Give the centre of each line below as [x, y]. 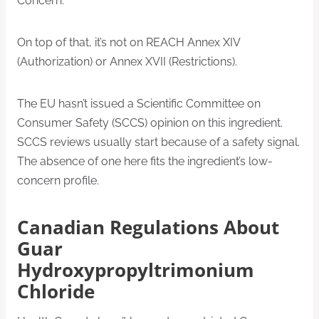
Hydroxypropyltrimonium [136, 271]
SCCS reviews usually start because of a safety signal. [158, 142]
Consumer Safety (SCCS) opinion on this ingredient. [150, 122]
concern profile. [58, 180]
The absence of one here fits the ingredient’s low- [145, 161]
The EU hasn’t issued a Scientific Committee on [139, 103]
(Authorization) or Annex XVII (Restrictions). [127, 61]
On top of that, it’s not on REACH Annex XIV [129, 42]
